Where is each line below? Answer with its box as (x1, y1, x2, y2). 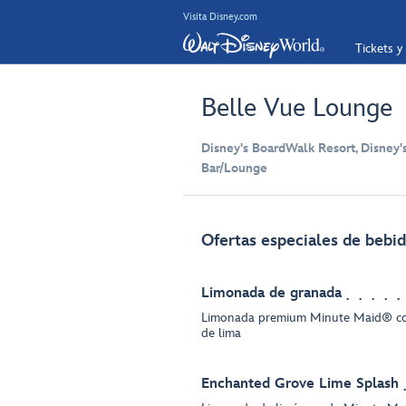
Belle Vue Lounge (201, 93, 392, 123)
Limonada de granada (201, 285, 342, 302)
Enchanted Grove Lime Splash (201, 375, 399, 392)
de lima (201, 325, 241, 341)
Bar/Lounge (201, 160, 267, 176)
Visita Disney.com (183, 10, 257, 23)
